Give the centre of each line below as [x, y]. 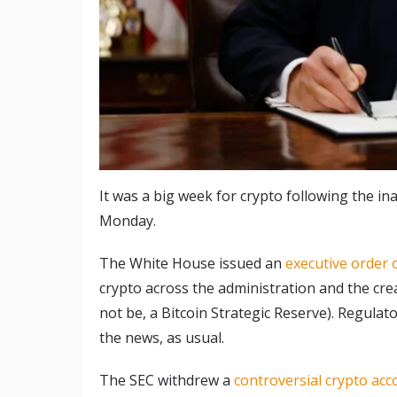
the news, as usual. [162, 338]
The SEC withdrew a [167, 381]
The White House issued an [192, 264]
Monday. [128, 221]
